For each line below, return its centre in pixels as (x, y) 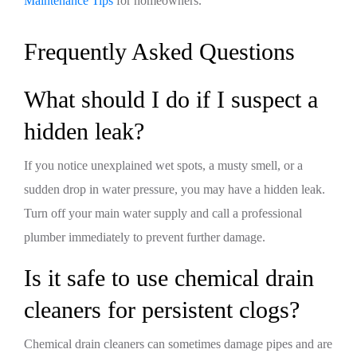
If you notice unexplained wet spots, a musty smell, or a (163, 165)
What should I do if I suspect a (171, 99)
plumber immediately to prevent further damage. (145, 237)
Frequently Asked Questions (159, 51)
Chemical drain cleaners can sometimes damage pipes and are (178, 344)
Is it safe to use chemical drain (169, 278)
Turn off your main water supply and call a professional (163, 213)
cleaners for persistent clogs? (162, 310)
